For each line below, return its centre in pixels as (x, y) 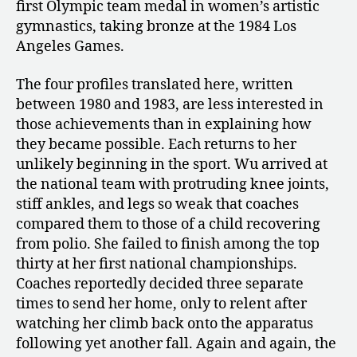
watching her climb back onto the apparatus (165, 324)
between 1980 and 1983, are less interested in (170, 104)
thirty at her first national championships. (157, 264)
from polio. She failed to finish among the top (168, 244)
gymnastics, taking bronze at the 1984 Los (156, 27)
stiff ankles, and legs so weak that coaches (157, 204)
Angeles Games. (70, 47)
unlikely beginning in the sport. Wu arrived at (172, 164)
